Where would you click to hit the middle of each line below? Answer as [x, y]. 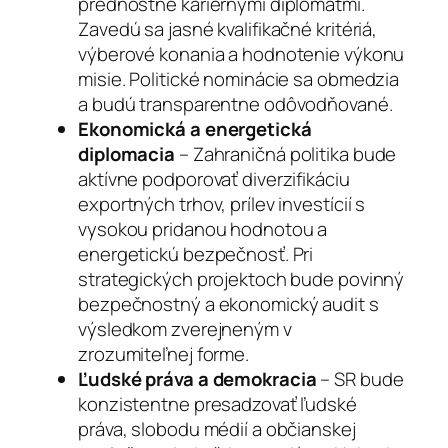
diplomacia [127, 153]
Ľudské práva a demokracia [197, 378]
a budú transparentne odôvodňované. [235, 103]
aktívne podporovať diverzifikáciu [214, 178]
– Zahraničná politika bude [286, 153]
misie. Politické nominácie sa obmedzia [239, 78]
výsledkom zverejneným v [185, 328]
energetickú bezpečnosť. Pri [196, 253]
